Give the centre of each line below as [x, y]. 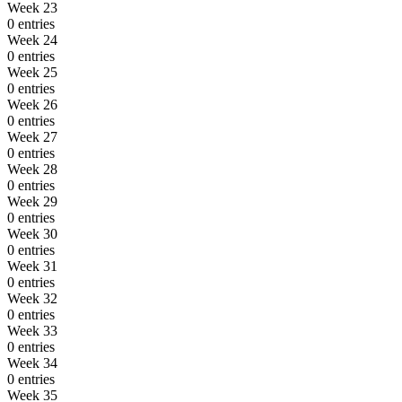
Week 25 [32, 72]
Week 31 [32, 266]
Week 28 [32, 169]
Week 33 [32, 330]
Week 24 [32, 39]
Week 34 [32, 363]
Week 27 [32, 136]
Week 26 [32, 104]
